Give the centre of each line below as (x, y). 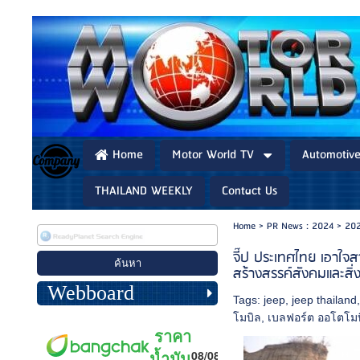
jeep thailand (325, 300)
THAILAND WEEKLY (144, 191)
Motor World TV (213, 155)
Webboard (90, 292)
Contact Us (250, 191)
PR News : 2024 (300, 226)
